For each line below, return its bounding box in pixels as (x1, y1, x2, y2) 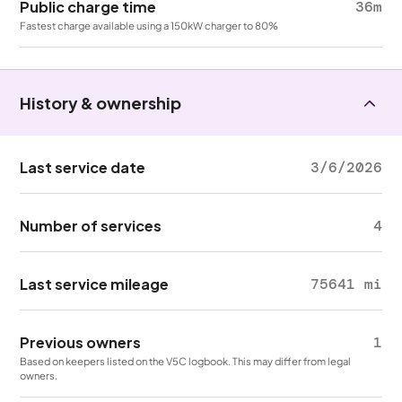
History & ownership (20, 92, 182, 113)
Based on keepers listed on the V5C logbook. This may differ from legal (20, 354, 352, 367)
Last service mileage (20, 275, 170, 293)
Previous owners (20, 333, 142, 352)
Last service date (20, 158, 146, 177)
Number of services (20, 216, 162, 235)
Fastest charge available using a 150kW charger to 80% (20, 19, 279, 31)
